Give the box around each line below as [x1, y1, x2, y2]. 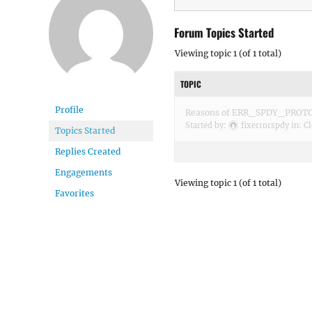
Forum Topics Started [174, 23, 274, 41]
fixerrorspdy [241, 120, 289, 130]
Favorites [55, 188, 94, 198]
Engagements [55, 167, 112, 178]
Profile [55, 104, 84, 115]
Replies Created [55, 146, 120, 157]
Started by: [185, 120, 228, 130]
